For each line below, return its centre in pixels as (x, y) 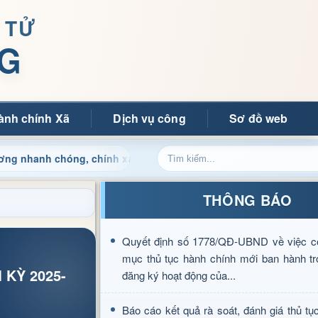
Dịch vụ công (149, 118)
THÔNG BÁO (247, 200)
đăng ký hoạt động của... (179, 275)
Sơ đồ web (259, 118)
